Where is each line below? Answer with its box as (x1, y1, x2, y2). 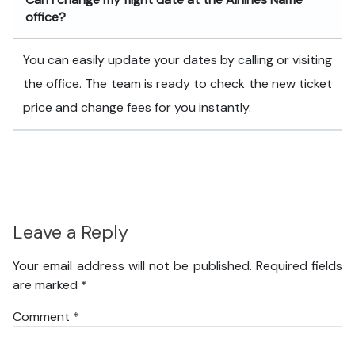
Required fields (255, 257, 342, 274)
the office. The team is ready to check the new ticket (23, 75, 332, 92)
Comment (13, 307, 73, 325)
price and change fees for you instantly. (23, 99, 251, 116)
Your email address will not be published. (13, 257, 252, 274)
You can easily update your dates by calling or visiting (23, 52, 332, 68)
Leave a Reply (13, 220, 128, 245)
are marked (13, 276, 81, 293)
